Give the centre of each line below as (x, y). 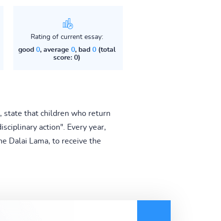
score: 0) (67, 57)
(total (106, 50)
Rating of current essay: (67, 37)
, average (55, 50)
